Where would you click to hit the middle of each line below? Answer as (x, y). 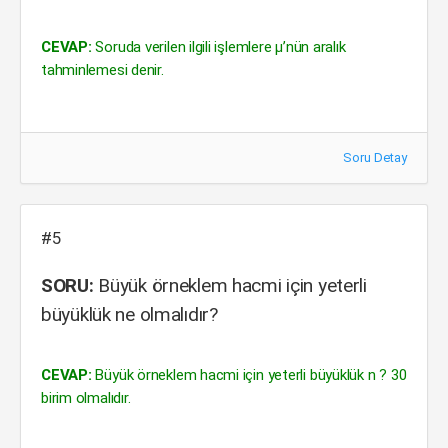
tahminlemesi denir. (102, 70)
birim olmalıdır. (86, 398)
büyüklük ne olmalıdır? (129, 314)
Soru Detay (375, 157)
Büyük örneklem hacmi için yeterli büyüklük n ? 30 (249, 375)
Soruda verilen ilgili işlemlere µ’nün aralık (218, 47)
